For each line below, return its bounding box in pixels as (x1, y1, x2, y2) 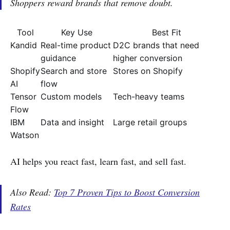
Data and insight (41, 117, 104, 127)
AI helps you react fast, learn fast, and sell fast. (10, 155, 186, 167)
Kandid (10, 40, 37, 50)
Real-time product (41, 40, 111, 50)
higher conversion (113, 52, 182, 63)
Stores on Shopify (113, 65, 183, 76)
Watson (10, 129, 39, 140)
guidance (41, 52, 76, 63)
